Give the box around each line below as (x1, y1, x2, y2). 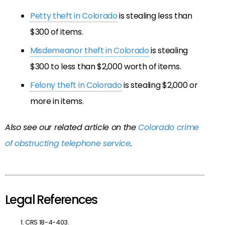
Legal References (5, 191, 97, 208)
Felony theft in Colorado (30, 79, 122, 91)
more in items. (30, 95, 84, 107)
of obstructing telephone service (5, 137, 131, 149)
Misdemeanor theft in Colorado (30, 44, 149, 56)
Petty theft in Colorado (30, 10, 118, 22)
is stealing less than (117, 10, 192, 22)
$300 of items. (30, 26, 83, 38)
